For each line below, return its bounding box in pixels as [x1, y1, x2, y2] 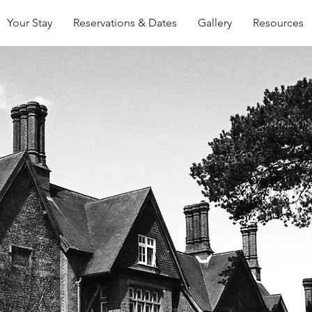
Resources [253, 16, 304, 29]
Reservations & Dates [73, 16, 177, 29]
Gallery [198, 16, 232, 29]
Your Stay [7, 16, 52, 29]
